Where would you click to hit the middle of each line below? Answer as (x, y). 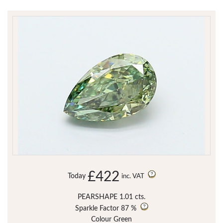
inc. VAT (133, 177)
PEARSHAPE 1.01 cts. (111, 197)
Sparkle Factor (97, 209)
